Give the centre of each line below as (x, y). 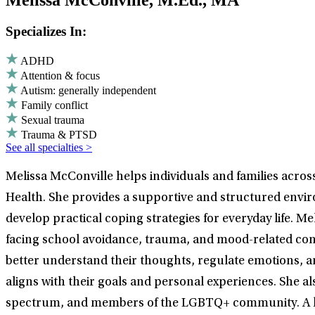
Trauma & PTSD (59, 134)
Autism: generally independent (88, 90)
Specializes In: (46, 32)
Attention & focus (60, 75)
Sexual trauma (53, 120)
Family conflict (54, 105)
